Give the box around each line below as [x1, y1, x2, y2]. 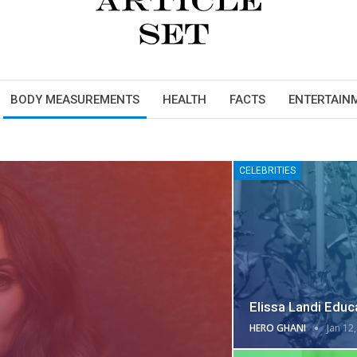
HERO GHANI [249, 321, 308, 335]
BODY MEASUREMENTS [10, 92, 139, 107]
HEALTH [163, 92, 206, 107]
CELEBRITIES [238, 165, 296, 176]
